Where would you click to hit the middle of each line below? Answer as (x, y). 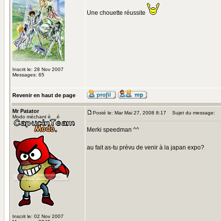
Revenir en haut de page (44, 95)
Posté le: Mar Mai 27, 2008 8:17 (129, 113)
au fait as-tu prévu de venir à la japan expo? (146, 147)
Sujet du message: (191, 113)
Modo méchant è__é (36, 117)
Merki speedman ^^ (113, 130)
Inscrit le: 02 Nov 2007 (38, 216)
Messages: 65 (28, 75)
